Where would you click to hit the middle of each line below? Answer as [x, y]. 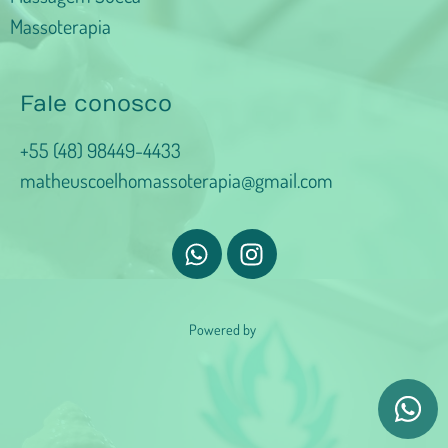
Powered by [224, 329]
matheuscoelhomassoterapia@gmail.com [176, 180]
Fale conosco [96, 104]
